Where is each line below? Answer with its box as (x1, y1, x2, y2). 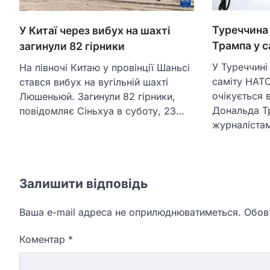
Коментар (19, 233, 68, 246)
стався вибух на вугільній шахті (19, 75, 168, 88)
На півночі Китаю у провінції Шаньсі (19, 61, 190, 74)
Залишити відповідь (19, 176, 148, 192)
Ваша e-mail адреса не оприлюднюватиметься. (19, 206, 241, 219)
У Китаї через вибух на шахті (19, 24, 171, 37)
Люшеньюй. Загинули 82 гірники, (19, 90, 175, 102)
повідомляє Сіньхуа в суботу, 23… (19, 104, 184, 117)
